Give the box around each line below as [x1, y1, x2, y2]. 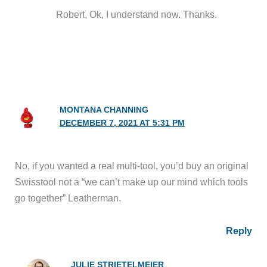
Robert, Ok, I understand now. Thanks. [55, 9, 217, 20]
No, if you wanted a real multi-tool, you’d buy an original [15, 160, 249, 171]
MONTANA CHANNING [60, 105, 149, 114]
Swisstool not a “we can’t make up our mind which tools [15, 176, 249, 187]
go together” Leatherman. [15, 192, 122, 203]
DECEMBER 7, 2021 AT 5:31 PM [60, 118, 185, 128]
